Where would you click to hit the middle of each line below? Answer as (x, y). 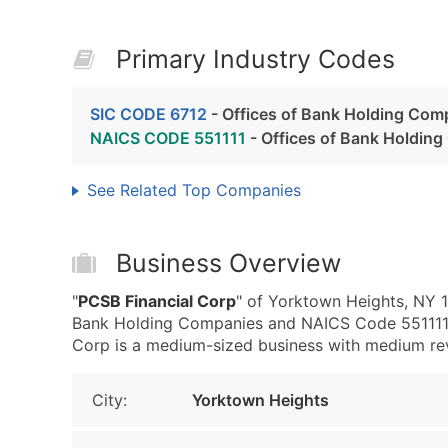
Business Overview (228, 263)
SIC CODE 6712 (148, 114)
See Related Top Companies (194, 190)
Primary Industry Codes (255, 59)
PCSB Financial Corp (157, 301)
